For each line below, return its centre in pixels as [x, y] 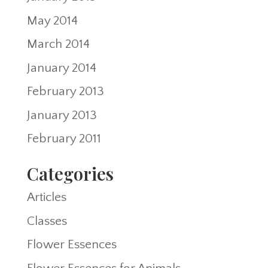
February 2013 [65, 92]
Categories [70, 174]
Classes [47, 221]
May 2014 [52, 20]
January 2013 [62, 115]
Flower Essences [71, 245]
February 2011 [64, 139]
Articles [46, 197]
